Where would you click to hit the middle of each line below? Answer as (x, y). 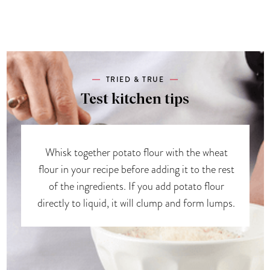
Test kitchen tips (135, 99)
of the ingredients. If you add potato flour (136, 186)
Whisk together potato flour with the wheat (136, 152)
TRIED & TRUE (135, 80)
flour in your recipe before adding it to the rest (136, 169)
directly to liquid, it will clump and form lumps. (136, 202)
